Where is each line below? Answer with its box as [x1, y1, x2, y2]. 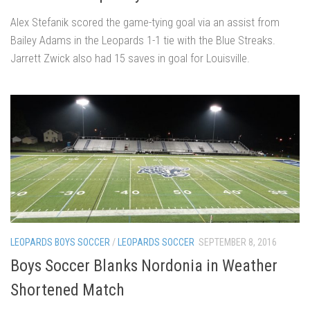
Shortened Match [10, 280, 125, 300]
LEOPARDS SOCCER [118, 237, 194, 248]
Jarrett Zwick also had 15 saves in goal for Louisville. [10, 51, 250, 65]
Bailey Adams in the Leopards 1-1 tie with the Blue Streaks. [10, 33, 275, 47]
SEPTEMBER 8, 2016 [199, 237, 277, 248]
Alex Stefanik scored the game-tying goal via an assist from [10, 15, 280, 29]
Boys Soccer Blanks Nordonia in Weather [10, 255, 277, 275]
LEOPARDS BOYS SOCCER [10, 237, 110, 248]
